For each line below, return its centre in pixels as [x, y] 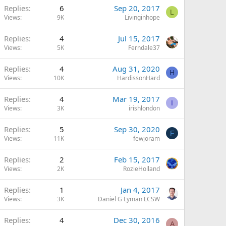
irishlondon [144, 108]
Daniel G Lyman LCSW [129, 199]
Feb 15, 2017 [137, 159]
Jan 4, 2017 [140, 190]
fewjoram [147, 138]
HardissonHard [138, 78]
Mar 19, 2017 [136, 99]
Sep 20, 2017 [137, 8]
